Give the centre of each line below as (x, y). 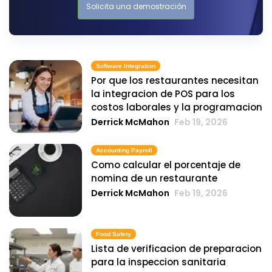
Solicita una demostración (136, 7)
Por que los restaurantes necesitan (175, 81)
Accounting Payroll (124, 150)
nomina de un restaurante (154, 178)
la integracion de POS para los (163, 94)
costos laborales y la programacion (177, 107)
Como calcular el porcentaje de (166, 165)
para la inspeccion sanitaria (158, 262)
